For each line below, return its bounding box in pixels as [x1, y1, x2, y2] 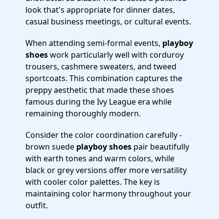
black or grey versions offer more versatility [25, 165, 187, 175]
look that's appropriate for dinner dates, [25, 4, 175, 15]
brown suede [25, 141, 76, 152]
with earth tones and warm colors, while [25, 153, 175, 164]
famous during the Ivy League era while [25, 96, 172, 107]
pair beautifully [131, 141, 189, 152]
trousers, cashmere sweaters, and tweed [25, 61, 176, 72]
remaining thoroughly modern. [25, 108, 141, 119]
